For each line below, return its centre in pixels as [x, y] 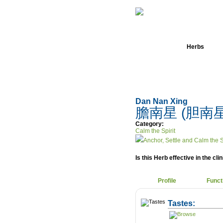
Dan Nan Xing [163, 101]
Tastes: [181, 203]
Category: [150, 124]
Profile [167, 181]
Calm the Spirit [155, 131]
